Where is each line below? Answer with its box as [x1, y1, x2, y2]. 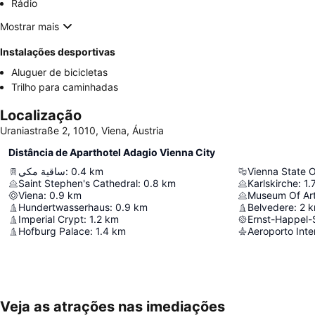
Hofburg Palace [18, 225, 90, 238]
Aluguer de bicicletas [11, 66, 108, 79]
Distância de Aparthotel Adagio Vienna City [8, 146, 215, 159]
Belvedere [247, 201, 294, 214]
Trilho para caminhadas [11, 81, 118, 94]
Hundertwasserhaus [18, 201, 110, 214]
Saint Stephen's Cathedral [18, 177, 138, 190]
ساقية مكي [18, 165, 65, 178]
